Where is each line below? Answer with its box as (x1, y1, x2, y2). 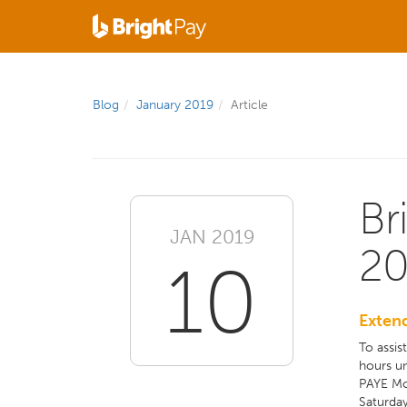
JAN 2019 (169, 225, 254, 249)
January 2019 (136, 97, 213, 113)
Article (231, 97, 268, 113)
